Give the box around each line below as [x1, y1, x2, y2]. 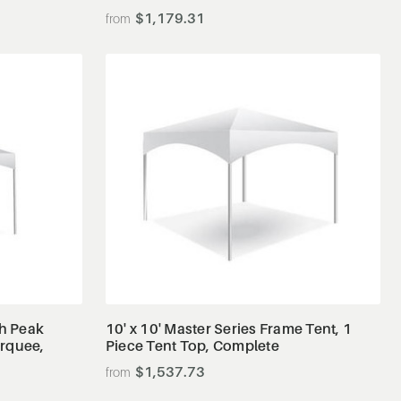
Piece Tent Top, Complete [105, 336, 279, 354]
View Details [207, 252, 280, 268]
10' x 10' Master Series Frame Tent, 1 [105, 319, 353, 337]
